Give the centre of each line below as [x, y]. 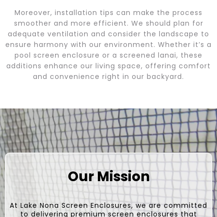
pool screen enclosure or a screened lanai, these [108, 55]
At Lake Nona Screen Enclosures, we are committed [108, 206]
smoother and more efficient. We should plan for [108, 23]
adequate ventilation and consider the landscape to [108, 34]
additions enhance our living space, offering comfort [108, 66]
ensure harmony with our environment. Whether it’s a [108, 45]
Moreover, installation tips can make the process [108, 13]
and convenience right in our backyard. [108, 77]
